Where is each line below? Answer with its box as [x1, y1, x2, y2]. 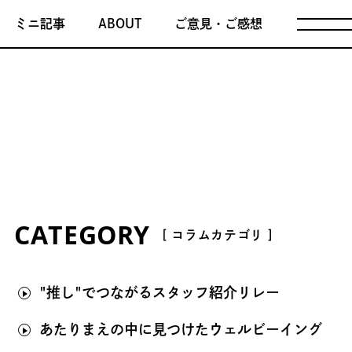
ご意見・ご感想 [174, 17, 262, 30]
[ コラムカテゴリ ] [162, 228, 273, 241]
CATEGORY [14, 218, 151, 251]
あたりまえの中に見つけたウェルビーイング [38, 322, 322, 336]
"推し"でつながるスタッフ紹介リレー [38, 285, 280, 299]
